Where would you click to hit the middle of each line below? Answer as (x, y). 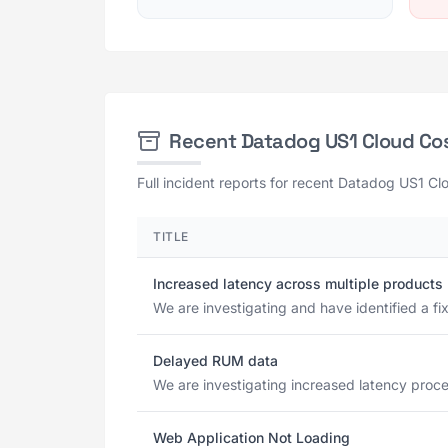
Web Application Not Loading (251, 437)
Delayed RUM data (215, 360)
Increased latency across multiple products (298, 283)
